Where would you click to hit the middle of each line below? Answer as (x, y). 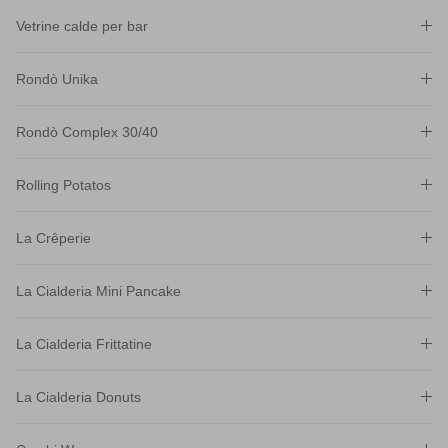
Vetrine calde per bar (82, 25)
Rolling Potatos (63, 184)
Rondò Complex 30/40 (87, 131)
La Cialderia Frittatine (84, 343)
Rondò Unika (57, 78)
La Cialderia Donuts (78, 396)
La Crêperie (53, 237)
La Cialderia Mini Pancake (98, 290)
